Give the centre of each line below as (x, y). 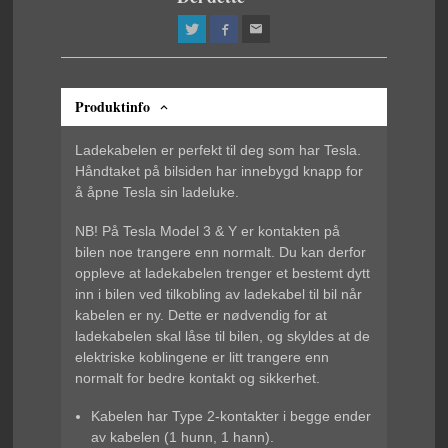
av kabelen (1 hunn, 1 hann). (182, 437)
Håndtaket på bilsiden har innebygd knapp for (219, 171)
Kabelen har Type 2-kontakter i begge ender (230, 416)
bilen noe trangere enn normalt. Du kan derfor (221, 251)
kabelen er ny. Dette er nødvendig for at (201, 314)
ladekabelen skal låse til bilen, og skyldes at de (223, 335)
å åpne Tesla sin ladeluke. (157, 192)
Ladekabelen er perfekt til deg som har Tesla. (218, 150)
